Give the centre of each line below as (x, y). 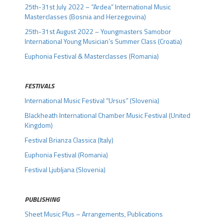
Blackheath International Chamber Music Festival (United (108, 115)
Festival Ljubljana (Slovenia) (65, 169)
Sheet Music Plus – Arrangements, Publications (94, 214)
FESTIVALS (39, 86)
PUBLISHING (42, 199)
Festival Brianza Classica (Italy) (69, 140)
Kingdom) (39, 125)
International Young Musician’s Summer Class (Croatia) (103, 41)
